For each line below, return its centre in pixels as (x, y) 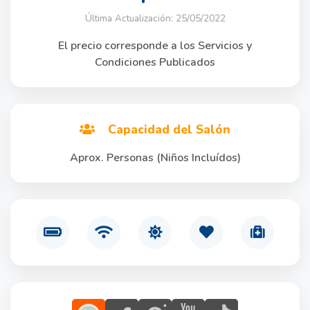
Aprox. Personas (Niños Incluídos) (155, 157)
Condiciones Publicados (155, 62)
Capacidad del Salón (169, 129)
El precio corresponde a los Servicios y (155, 45)
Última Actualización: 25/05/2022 (155, 18)
